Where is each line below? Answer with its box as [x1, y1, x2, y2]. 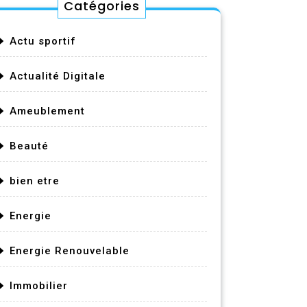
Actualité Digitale [10, 70, 106, 82]
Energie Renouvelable [10, 245, 130, 257]
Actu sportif [10, 35, 76, 47]
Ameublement [10, 105, 85, 117]
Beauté [10, 140, 49, 152]
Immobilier [10, 280, 68, 292]
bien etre [10, 175, 60, 187]
